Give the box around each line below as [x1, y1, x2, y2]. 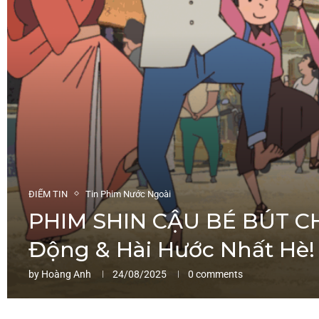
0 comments [188, 268, 243, 280]
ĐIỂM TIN [28, 188, 68, 199]
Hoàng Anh [41, 268, 91, 280]
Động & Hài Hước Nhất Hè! [28, 236, 315, 263]
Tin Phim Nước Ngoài [85, 188, 171, 199]
